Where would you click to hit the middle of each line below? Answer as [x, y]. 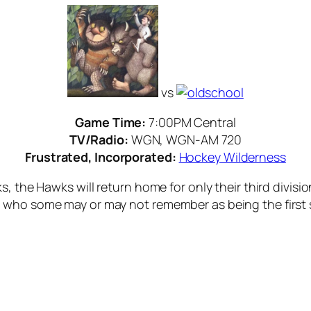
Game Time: [112, 123]
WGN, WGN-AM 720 [186, 140]
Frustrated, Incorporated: [102, 157]
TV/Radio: [100, 140]
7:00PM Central [192, 123]
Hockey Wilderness [232, 157]
